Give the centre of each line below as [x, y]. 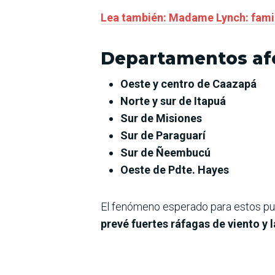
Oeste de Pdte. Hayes [175, 169]
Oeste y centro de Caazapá [188, 83]
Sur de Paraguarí [163, 135]
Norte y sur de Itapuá [173, 101]
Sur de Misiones [161, 118]
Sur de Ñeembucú [165, 152]
